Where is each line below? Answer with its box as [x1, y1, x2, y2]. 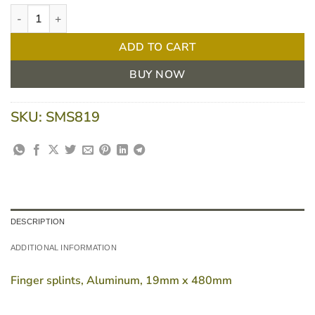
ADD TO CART [119, 39, 196, 54]
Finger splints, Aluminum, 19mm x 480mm [11, 273, 232, 289]
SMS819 [46, 108, 100, 127]
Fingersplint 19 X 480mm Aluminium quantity [10, 4, 223, 19]
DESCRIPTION [11, 217, 65, 226]
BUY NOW [129, 66, 186, 82]
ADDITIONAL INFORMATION [11, 243, 117, 252]
